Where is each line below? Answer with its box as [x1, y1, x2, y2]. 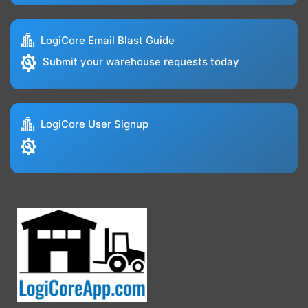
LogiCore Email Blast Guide [41, 34, 175, 47]
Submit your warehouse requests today [43, 55, 239, 69]
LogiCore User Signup [41, 118, 148, 131]
